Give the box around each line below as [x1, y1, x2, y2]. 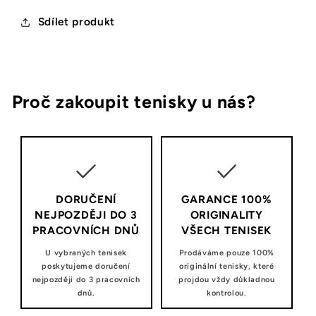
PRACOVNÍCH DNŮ [32, 224, 140, 238]
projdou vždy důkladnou [178, 275, 275, 285]
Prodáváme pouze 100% [178, 248, 274, 258]
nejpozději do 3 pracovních [32, 275, 140, 285]
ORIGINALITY [190, 208, 263, 222]
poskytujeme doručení [42, 262, 130, 272]
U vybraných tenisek [45, 248, 127, 258]
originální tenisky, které [179, 262, 274, 272]
